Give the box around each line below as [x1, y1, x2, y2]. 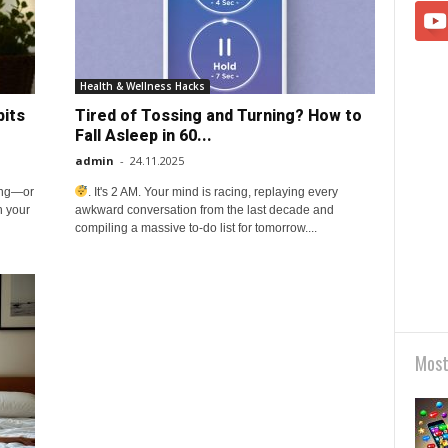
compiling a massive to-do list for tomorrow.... [74, 221, 317, 235]
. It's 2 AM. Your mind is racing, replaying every [88, 185, 339, 199]
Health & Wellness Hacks [79, 79, 205, 93]
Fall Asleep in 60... [74, 126, 212, 145]
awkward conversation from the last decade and [74, 203, 334, 217]
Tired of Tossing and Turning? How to [74, 106, 362, 125]
